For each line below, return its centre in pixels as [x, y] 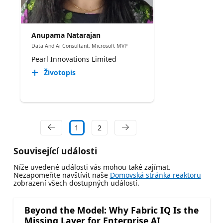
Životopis [59, 73]
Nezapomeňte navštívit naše [61, 175]
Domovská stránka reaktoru [155, 175]
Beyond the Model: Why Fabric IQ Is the [111, 210]
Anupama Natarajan [66, 35]
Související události [55, 151]
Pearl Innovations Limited [74, 59]
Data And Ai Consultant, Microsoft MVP [79, 46]
